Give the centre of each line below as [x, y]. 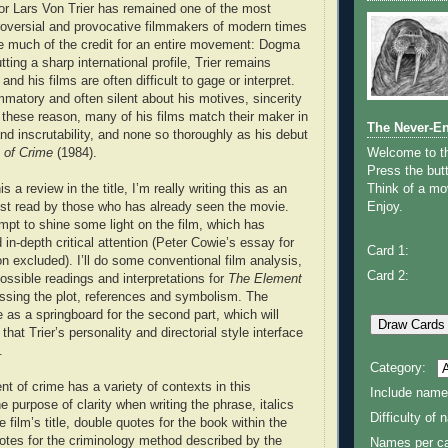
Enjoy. [385, 207]
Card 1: [388, 250]
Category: [398, 368]
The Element [265, 278]
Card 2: [388, 276]
